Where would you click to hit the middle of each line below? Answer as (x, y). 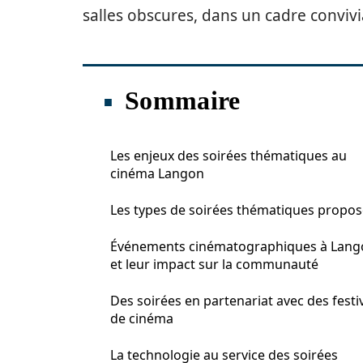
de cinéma (142, 318)
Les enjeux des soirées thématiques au (228, 156)
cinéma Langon (157, 173)
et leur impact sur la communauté (214, 264)
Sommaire (183, 100)
